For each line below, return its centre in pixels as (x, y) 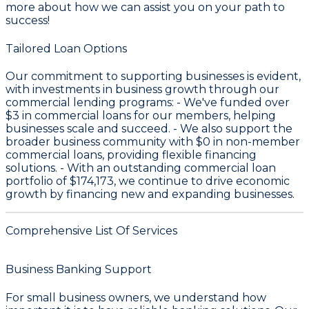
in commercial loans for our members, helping (148, 115)
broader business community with (101, 141)
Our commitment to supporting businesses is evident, (153, 76)
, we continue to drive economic (202, 181)
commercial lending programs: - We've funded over (148, 102)
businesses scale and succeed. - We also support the (149, 128)
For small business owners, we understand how (136, 297)
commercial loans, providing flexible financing (131, 154)
